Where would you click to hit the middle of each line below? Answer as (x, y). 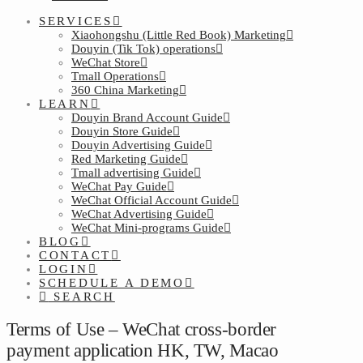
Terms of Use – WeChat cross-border (141, 329)
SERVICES (76, 21)
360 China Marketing (125, 90)
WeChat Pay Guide (119, 186)
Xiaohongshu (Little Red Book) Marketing (179, 35)
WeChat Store (106, 62)
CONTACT (75, 255)
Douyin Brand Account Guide (147, 117)
